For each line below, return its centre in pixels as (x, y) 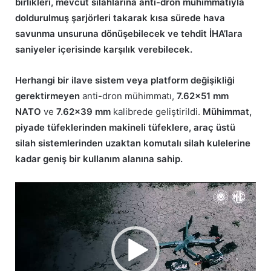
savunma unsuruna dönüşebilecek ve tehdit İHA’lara (129, 33)
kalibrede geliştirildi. (158, 111)
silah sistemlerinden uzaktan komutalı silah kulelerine (133, 143)
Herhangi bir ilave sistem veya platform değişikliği (125, 80)
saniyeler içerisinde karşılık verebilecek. (104, 49)
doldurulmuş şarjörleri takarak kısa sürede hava (120, 18)
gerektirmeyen (47, 96)
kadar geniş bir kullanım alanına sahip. (99, 158)
